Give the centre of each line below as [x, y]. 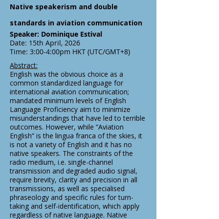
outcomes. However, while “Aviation [67, 127]
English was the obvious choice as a [66, 74]
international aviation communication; [69, 92]
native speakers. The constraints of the [71, 153]
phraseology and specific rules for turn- [72, 197]
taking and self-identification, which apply [75, 206]
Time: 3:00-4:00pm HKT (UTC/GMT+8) [70, 52]
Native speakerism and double [64, 7]
